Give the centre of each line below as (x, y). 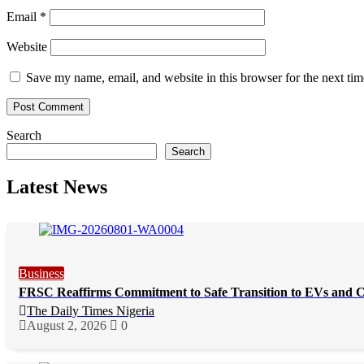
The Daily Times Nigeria (91, 310)
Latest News (57, 186)
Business (41, 273)
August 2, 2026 (67, 325)
